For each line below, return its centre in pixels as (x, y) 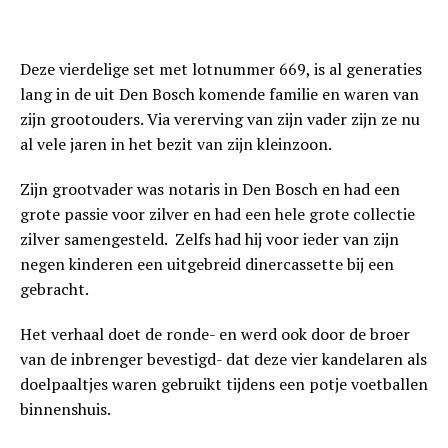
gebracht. (54, 289)
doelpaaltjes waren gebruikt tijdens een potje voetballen (224, 384)
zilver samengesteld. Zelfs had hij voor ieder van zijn (209, 239)
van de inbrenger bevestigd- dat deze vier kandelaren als (223, 359)
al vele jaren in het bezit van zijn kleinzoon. (176, 144)
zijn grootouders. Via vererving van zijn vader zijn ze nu (220, 119)
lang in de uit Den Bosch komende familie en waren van (219, 94)
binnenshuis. (65, 409)
